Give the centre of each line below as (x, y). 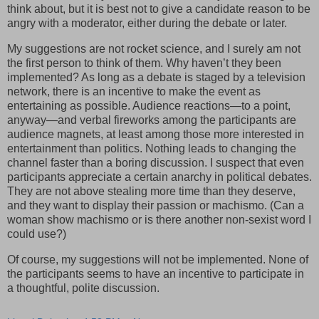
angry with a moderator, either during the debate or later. (147, 23)
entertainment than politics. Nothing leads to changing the (152, 149)
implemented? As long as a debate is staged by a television (156, 78)
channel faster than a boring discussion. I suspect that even (156, 163)
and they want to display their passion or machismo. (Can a (156, 206)
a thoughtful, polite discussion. (83, 288)
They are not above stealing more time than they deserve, (151, 192)
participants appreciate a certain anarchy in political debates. (159, 177)
